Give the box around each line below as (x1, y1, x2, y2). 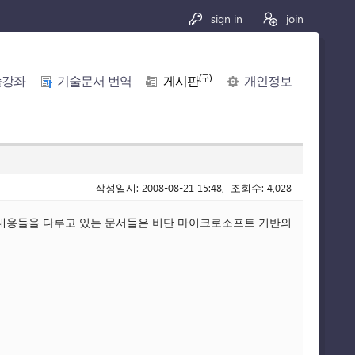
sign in (208, 11, 242, 26)
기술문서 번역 (57, 74, 132, 89)
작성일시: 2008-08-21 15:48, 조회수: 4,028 (95, 181, 292, 194)
